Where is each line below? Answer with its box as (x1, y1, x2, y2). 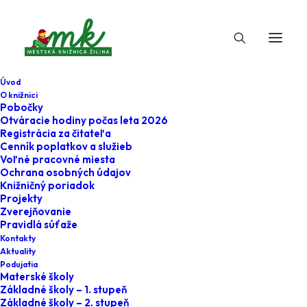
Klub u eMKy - (49, 219, 190, 248)
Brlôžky (49, 246, 127, 275)
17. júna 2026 (49, 197, 105, 209)
